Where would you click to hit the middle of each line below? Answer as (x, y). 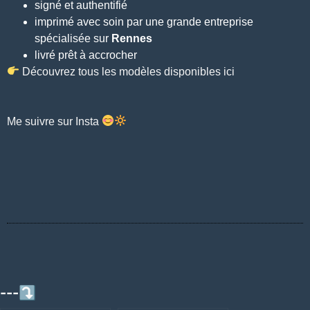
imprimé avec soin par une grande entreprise (144, 21)
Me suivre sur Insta (54, 121)
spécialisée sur (73, 38)
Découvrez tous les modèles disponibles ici (127, 71)
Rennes (132, 38)
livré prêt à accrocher (86, 55)
